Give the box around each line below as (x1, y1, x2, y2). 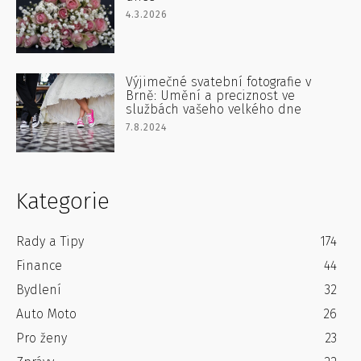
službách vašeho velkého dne (126, 102, 302, 118)
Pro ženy (16, 330, 67, 346)
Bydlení (16, 281, 61, 297)
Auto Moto (16, 305, 77, 322)
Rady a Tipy (16, 233, 84, 249)
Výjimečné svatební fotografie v (126, 74, 312, 90)
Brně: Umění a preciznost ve (126, 88, 296, 104)
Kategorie (16, 187, 110, 214)
